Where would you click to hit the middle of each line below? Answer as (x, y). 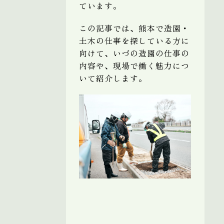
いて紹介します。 (113, 78)
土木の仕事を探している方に (134, 40)
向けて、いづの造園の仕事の (134, 53)
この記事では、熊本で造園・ (134, 28)
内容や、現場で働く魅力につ (134, 65)
